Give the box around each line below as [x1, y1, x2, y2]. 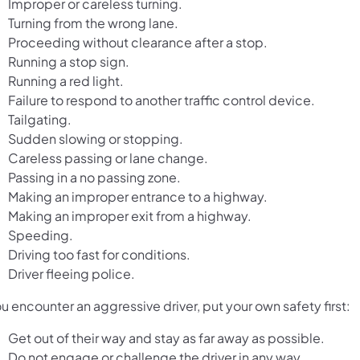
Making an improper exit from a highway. [8, 207, 252, 224]
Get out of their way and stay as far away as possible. [8, 329, 325, 346]
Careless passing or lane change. [8, 149, 208, 166]
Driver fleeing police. [8, 264, 135, 282]
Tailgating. [8, 110, 72, 128]
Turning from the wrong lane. [8, 14, 178, 31]
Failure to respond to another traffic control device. [8, 91, 315, 108]
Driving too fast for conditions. [8, 245, 190, 263]
